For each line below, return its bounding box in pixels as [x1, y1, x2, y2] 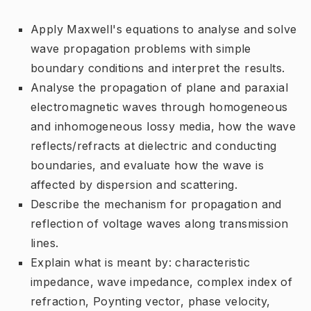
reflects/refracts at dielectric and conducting [31, 138, 277, 153]
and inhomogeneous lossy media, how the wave [31, 119, 296, 133]
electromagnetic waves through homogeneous [31, 99, 288, 114]
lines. [31, 235, 59, 250]
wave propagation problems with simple [31, 41, 251, 56]
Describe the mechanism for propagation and [31, 196, 282, 211]
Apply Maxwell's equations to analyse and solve [31, 22, 297, 36]
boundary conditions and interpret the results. [31, 60, 285, 75]
